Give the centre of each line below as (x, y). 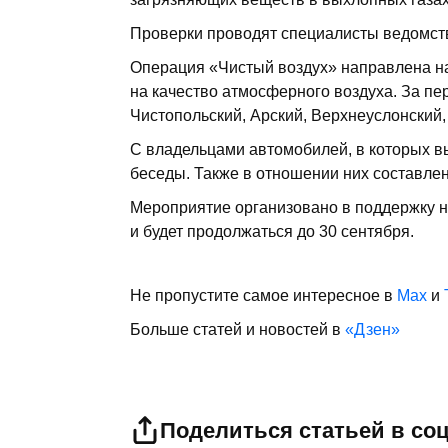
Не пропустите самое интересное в (263, 295)
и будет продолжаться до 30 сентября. (272, 231)
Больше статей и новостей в (237, 329)
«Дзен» (372, 329)
